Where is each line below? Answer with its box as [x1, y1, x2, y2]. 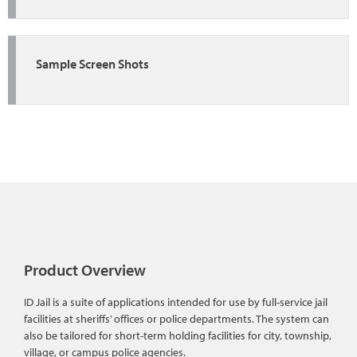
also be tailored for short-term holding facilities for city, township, [24, 328, 331, 343]
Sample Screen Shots [36, 55, 149, 72]
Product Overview [24, 259, 146, 280]
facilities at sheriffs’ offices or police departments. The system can [24, 311, 329, 326]
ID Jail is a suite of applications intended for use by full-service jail [24, 294, 328, 309]
